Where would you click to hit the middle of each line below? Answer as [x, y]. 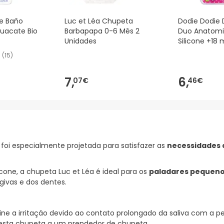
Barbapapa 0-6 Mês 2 [102, 31]
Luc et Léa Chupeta [99, 21]
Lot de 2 [192, 51]
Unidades [80, 41]
